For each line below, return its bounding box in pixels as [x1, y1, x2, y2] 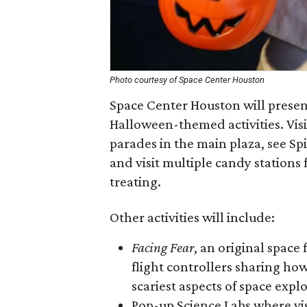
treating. [110, 173, 161, 190]
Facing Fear [132, 239, 194, 256]
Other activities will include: [110, 209, 275, 225]
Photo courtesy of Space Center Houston [110, 75, 265, 85]
